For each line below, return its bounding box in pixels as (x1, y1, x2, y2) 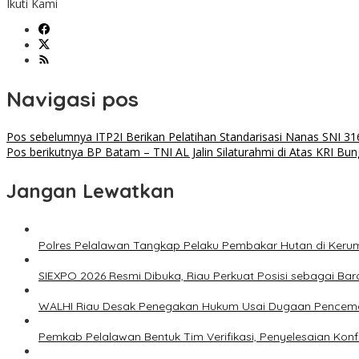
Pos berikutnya (6, 144, 83, 160)
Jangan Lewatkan (6, 179, 175, 204)
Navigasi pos (6, 85, 139, 112)
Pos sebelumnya (6, 129, 92, 145)
